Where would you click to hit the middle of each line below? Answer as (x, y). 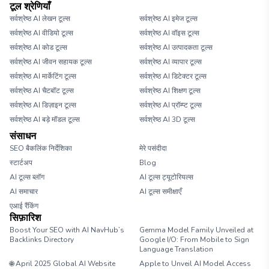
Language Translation (176, 249)
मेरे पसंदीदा (153, 148)
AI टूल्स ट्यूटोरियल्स (166, 177)
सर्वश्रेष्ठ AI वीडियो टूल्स (41, 33)
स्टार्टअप (21, 163)
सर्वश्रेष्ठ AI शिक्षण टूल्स (170, 91)
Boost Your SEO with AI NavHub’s (67, 230)
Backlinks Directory (42, 240)
